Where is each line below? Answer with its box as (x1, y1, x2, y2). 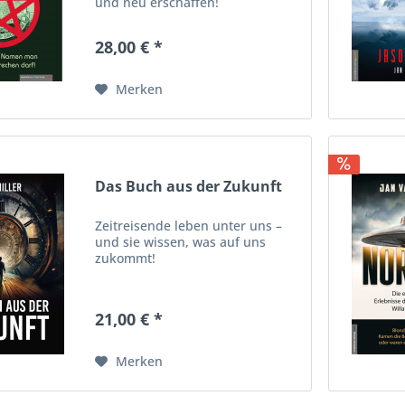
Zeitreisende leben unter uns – (95, 217, 283, 235)
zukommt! (95, 250, 156, 268)
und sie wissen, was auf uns (95, 233, 267, 251)
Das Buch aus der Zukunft (95, 176, 283, 197)
